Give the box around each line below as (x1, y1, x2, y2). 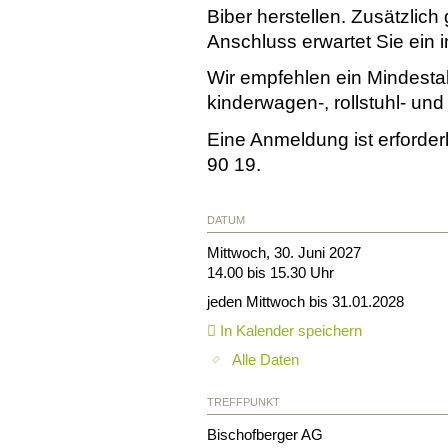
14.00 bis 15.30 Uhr (207, 263, 334, 281)
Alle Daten (232, 350, 299, 368)
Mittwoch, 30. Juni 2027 (207, 243, 361, 261)
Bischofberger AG (207, 425, 323, 443)
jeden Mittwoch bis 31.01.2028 (207, 292, 404, 310)
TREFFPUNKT (207, 395, 280, 408)
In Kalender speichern (216, 321, 362, 339)
